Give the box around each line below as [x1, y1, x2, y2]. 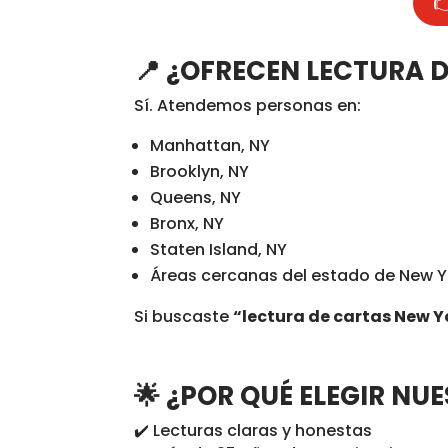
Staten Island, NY [150, 238, 288, 261]
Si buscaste [134, 305, 234, 328]
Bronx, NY [150, 212, 225, 235]
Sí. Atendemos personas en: [134, 94, 362, 117]
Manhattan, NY [150, 134, 271, 157]
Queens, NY [150, 186, 242, 209]
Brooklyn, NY [150, 160, 250, 183]
